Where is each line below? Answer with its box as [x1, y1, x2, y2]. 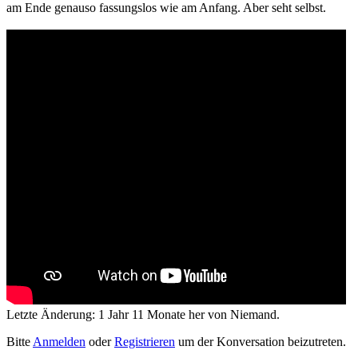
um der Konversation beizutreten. [175, 334, 346, 348]
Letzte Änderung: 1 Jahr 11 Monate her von [6, 307, 230, 321]
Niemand [230, 307, 276, 321]
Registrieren [114, 334, 175, 348]
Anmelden [33, 334, 86, 348]
